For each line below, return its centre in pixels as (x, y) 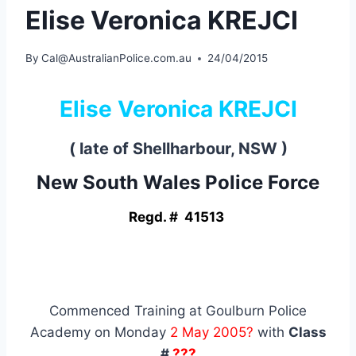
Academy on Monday (100, 333)
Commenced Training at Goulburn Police (178, 311)
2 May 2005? (211, 333)
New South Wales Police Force (178, 183)
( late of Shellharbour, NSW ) (178, 149)
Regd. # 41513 (178, 217)
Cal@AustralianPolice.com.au (117, 58)
